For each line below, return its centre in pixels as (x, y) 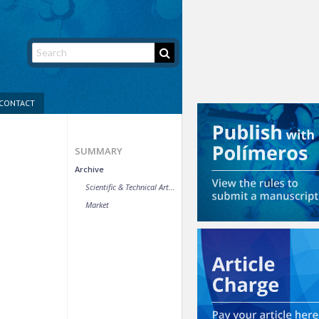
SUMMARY (99, 151)
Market (97, 204)
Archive (89, 169)
